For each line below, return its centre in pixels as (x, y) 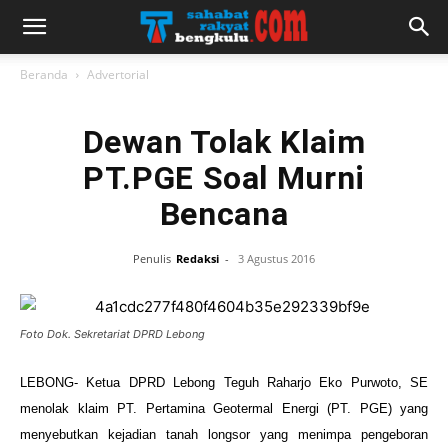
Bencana (224, 214)
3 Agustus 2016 (276, 258)
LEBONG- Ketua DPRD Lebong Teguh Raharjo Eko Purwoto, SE (224, 382)
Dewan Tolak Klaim (224, 142)
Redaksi (197, 258)
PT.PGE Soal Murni (224, 178)
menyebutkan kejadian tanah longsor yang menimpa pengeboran (224, 434)
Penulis (152, 258)
